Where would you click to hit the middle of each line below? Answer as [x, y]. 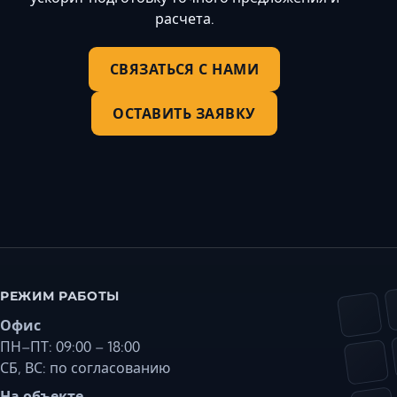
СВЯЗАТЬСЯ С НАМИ [184, 69]
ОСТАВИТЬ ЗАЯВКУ [184, 113]
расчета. [184, 19]
